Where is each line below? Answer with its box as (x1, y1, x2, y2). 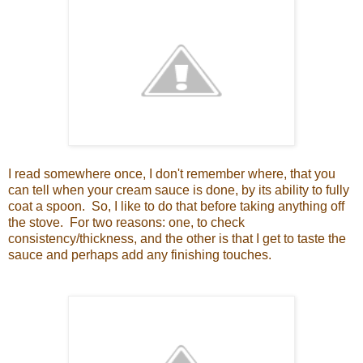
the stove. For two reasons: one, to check (8, 216, 245, 230)
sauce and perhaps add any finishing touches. (8, 248, 271, 263)
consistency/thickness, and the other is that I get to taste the (8, 232, 346, 246)
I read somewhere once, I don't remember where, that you (8, 167, 335, 181)
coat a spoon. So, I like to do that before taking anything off (8, 199, 344, 214)
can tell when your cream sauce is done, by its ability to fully (8, 183, 349, 198)
